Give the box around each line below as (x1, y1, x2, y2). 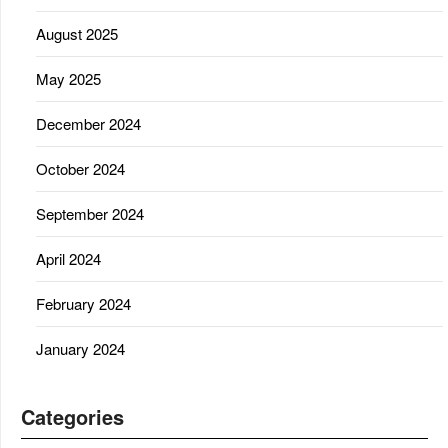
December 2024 (36, 113, 141, 134)
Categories (21, 402, 124, 431)
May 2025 (36, 68, 101, 89)
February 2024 (36, 293, 131, 314)
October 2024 (36, 158, 125, 179)
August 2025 (36, 23, 118, 44)
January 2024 (36, 338, 125, 359)
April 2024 (36, 248, 101, 269)
